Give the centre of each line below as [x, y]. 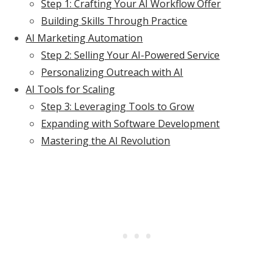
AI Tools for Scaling [71, 90]
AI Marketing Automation [84, 38]
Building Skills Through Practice [114, 21]
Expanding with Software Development [131, 124]
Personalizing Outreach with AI [112, 72]
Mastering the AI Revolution [106, 141]
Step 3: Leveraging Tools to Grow [118, 107]
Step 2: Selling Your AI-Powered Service [131, 55]
